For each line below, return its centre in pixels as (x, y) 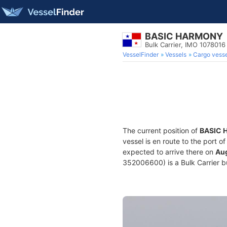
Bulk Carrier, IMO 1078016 (185, 45)
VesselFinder (141, 54)
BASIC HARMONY (184, 36)
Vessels (176, 54)
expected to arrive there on (169, 152)
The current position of (161, 130)
